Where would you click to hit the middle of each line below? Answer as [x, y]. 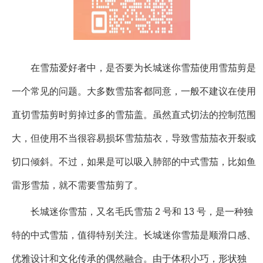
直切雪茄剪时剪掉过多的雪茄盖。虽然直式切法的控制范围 [134, 115]
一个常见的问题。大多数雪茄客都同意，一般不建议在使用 [134, 92]
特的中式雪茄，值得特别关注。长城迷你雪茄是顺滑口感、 [134, 235]
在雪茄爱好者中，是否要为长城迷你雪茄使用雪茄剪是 [143, 68]
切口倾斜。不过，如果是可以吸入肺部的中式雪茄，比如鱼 [134, 162]
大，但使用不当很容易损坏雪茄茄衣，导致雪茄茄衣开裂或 [134, 139]
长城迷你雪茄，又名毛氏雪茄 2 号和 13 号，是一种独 [142, 212]
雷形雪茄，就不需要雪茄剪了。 [77, 186]
